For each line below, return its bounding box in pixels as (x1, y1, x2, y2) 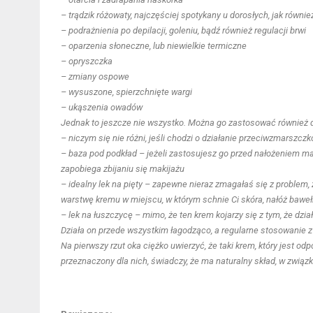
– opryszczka (61, 55, 112, 66)
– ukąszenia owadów (61, 101, 143, 112)
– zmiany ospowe (61, 71, 129, 82)
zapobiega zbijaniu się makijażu (61, 163, 184, 174)
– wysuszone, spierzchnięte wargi (61, 86, 192, 97)
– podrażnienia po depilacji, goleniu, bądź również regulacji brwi (61, 24, 306, 36)
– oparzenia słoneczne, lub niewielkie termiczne (61, 40, 247, 51)
